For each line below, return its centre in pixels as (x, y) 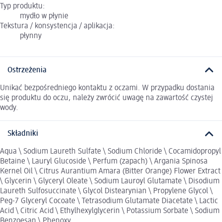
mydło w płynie (44, 17)
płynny (31, 36)
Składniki (23, 134)
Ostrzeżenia (27, 70)
